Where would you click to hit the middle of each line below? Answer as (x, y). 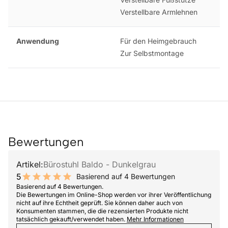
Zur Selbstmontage (152, 53)
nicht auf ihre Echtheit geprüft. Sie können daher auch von (99, 203)
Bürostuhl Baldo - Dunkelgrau (99, 164)
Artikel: (30, 164)
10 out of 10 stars (49, 182)
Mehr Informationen (155, 219)
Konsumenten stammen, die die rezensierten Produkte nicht (102, 211)
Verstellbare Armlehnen (159, 12)
